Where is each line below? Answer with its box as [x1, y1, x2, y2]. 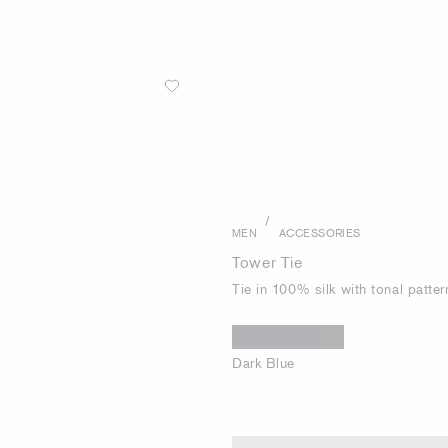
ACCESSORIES [278, 225, 361, 239]
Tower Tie [232, 252, 303, 272]
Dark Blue [232, 354, 296, 371]
